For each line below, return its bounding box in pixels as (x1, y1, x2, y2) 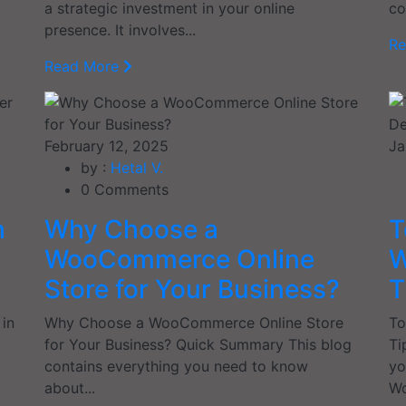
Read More (44, 56, 123, 75)
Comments (90, 179, 169, 198)
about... (44, 378, 95, 397)
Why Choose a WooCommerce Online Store (44, 313, 343, 332)
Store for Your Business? (44, 273, 340, 304)
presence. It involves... (44, 20, 196, 39)
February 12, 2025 (44, 136, 169, 155)
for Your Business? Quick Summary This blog (44, 334, 352, 353)
